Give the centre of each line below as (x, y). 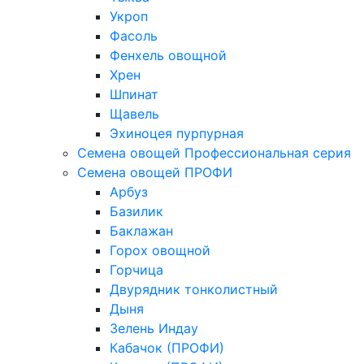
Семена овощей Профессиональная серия (214, 153)
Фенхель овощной (168, 55)
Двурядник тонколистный (194, 289)
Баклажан (141, 231)
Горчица (136, 270)
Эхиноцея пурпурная (177, 133)
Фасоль (134, 36)
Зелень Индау (154, 328)
